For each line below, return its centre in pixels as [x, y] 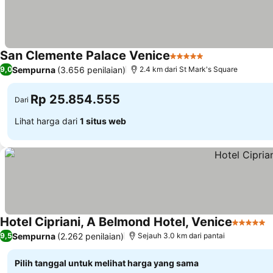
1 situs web [103, 121]
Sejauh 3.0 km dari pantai [181, 236]
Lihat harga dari [47, 121]
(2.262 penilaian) [90, 236]
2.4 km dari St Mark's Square [189, 69]
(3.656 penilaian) [91, 69]
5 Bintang [191, 62]
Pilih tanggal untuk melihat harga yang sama [107, 263]
